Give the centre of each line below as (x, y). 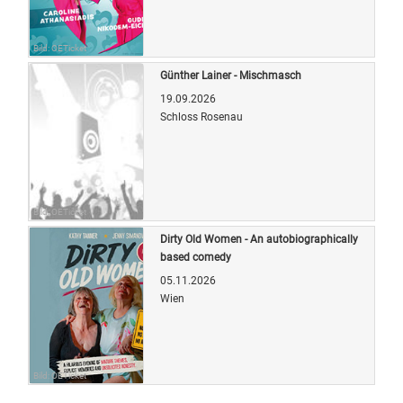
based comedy (196, 257)
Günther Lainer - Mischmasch (231, 75)
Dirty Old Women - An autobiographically (259, 239)
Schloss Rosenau (201, 116)
